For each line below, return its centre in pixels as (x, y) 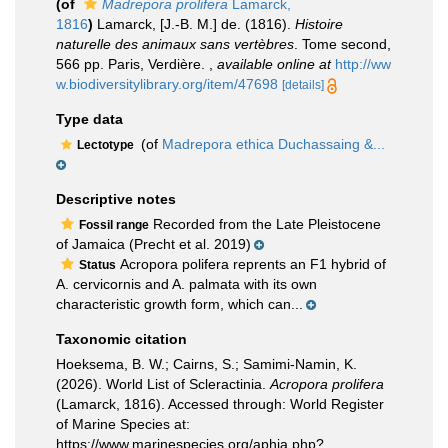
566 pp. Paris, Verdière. (132, 64)
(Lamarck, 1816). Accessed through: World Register (220, 404)
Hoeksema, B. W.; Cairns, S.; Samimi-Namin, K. (206, 364)
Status (97, 265)
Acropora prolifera (327, 384)
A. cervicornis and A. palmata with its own (186, 284)
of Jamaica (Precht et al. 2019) (153, 244)
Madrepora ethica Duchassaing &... (273, 144)
